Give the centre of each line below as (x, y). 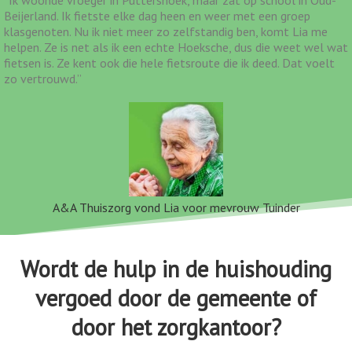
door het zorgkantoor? (176, 327)
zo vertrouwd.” (43, 78)
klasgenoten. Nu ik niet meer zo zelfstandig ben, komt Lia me (166, 31)
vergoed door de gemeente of (176, 298)
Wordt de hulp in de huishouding (176, 269)
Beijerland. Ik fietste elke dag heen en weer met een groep (157, 15)
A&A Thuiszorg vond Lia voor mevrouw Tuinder (176, 207)
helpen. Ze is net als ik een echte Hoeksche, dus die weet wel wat (176, 47)
